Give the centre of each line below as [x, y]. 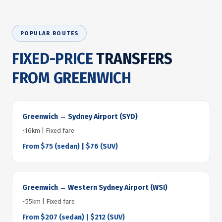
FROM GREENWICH [72, 78]
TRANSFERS [134, 59]
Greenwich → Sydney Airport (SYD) [80, 117]
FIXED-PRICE [54, 59]
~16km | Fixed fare [48, 131]
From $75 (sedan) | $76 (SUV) [70, 146]
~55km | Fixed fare [49, 201]
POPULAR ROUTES [50, 33]
